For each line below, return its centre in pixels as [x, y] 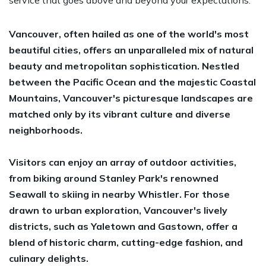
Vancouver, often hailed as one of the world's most [129, 34]
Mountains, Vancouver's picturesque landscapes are [131, 98]
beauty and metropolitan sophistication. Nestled [124, 66]
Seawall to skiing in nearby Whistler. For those [119, 194]
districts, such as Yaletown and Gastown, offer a [123, 226]
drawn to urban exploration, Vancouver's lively [118, 210]
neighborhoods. [46, 130]
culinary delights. [49, 258]
